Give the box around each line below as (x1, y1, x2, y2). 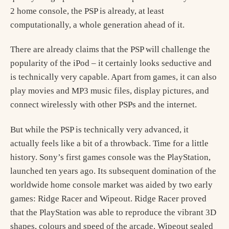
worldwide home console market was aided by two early (10, 179, 213, 190)
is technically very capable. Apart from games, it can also (10, 72, 217, 82)
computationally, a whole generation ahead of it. (10, 20, 185, 30)
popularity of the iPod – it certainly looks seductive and (10, 58, 212, 68)
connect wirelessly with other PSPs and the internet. (10, 100, 197, 110)
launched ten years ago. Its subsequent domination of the (10, 166, 216, 176)
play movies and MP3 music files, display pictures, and (10, 86, 209, 96)
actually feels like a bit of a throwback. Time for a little (10, 138, 209, 148)
